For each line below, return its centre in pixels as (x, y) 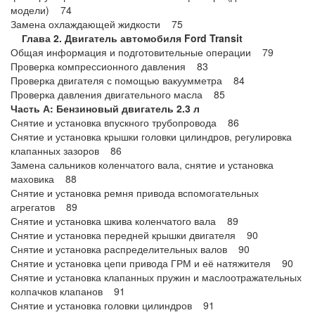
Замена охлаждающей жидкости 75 (97, 24)
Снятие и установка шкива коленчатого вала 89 (124, 221)
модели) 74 (41, 10)
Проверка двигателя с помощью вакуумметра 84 (128, 80)
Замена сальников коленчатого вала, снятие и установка (142, 165)
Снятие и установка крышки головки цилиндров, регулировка (151, 136)
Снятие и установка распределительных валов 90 (130, 249)
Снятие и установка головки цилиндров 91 (112, 305)
